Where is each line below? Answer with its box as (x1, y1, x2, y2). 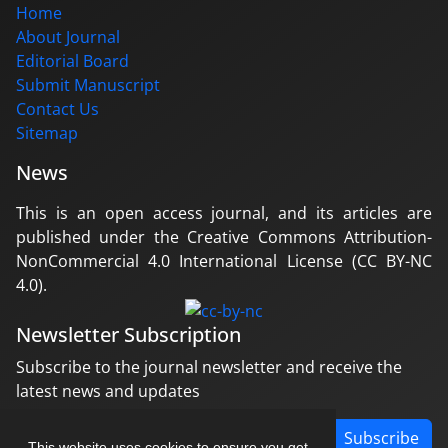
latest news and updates (16, 380, 200, 402)
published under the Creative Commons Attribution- (16, 226, 432, 249)
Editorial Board (16, 50, 129, 73)
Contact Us (16, 98, 99, 121)
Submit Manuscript (16, 74, 160, 97)
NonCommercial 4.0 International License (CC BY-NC (16, 250, 432, 273)
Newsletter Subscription (16, 321, 241, 348)
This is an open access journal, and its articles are (16, 202, 432, 225)
